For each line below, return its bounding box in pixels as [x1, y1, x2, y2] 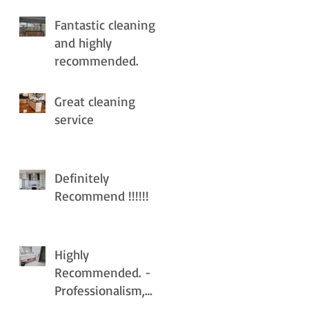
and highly [54, 34, 112, 52]
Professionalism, [54, 282, 145, 299]
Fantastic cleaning [54, 17, 155, 34]
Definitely [54, 170, 109, 187]
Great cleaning [54, 93, 135, 110]
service [54, 111, 94, 128]
